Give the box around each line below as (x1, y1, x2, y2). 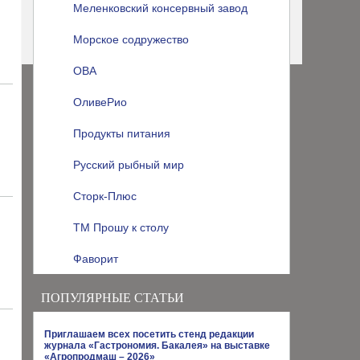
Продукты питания (73, 127, 170, 140)
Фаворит (73, 252, 118, 265)
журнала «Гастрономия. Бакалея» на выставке (44, 340, 270, 351)
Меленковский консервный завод (73, 2, 247, 14)
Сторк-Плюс (73, 190, 137, 202)
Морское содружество (73, 33, 189, 46)
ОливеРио (73, 96, 127, 108)
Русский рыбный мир (73, 158, 184, 171)
